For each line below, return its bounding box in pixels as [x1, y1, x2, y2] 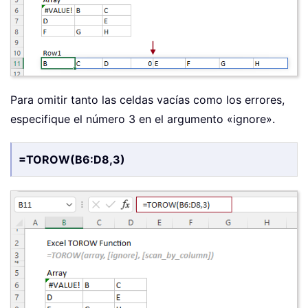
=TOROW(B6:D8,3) [19, 153, 125, 167]
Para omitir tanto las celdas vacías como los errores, [10, 93, 285, 107]
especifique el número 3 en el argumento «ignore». [10, 112, 275, 126]
